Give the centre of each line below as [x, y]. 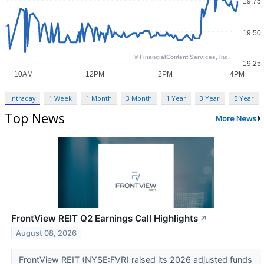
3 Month [139, 98]
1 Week [61, 98]
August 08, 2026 [47, 233]
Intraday [22, 98]
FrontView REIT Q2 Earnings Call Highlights [105, 219]
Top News [35, 118]
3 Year [210, 98]
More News [236, 118]
